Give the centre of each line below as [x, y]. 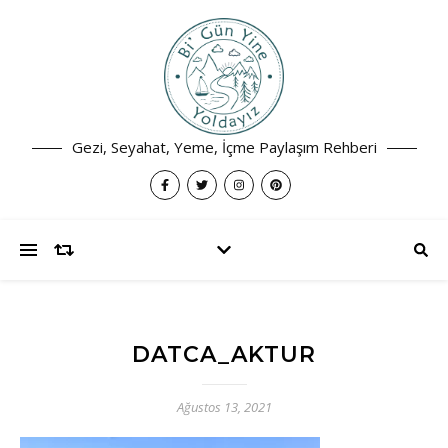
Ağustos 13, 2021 [224, 407]
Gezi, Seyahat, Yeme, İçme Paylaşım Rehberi [224, 147]
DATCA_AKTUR [224, 354]
